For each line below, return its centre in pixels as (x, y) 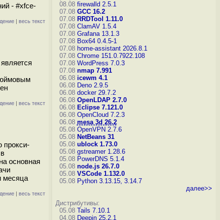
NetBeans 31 (96, 137)
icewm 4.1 (92, 78)
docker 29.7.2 (96, 93)
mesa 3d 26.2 (97, 122)
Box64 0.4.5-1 (97, 41)
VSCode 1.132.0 (101, 174)
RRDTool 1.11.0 (100, 19)
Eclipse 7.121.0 (100, 107)
